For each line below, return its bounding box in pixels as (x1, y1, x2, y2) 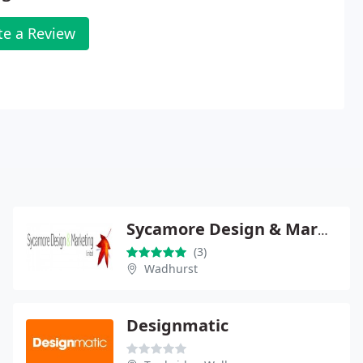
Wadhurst (144, 260, 198, 276)
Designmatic (126, 314, 228, 336)
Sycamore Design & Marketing (318, 220, 328, 239)
